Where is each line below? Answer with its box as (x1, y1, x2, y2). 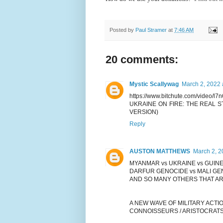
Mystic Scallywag (129, 80, 179, 88)
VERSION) (129, 108, 158, 115)
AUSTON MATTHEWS (129, 147, 190, 155)
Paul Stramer (135, 26, 167, 33)
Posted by (110, 26, 135, 33)
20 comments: (106, 53, 178, 66)
